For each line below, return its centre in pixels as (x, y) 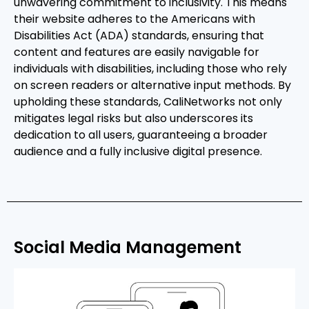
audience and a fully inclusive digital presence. (138, 152)
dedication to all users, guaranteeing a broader (141, 135)
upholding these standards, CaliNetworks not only (148, 102)
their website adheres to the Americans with (134, 19)
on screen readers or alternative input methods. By (152, 86)
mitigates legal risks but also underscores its (133, 119)
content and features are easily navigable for (137, 52)
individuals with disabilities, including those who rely (150, 69)
